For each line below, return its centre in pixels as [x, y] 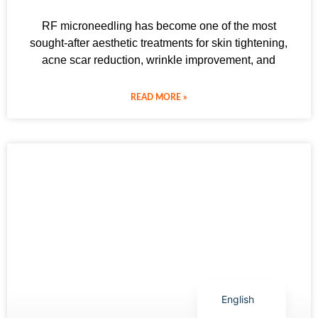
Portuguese [248, 205]
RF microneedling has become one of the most [159, 26]
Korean [238, 135]
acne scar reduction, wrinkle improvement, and [159, 60]
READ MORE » [159, 97]
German [240, 158]
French [238, 252]
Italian [236, 111]
